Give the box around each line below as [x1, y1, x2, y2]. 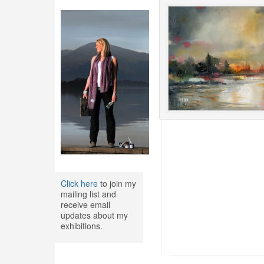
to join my [97, 177, 136, 189]
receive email [60, 199, 110, 210]
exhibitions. [60, 220, 103, 232]
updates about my [60, 209, 128, 221]
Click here [60, 177, 98, 189]
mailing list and [60, 188, 116, 200]
